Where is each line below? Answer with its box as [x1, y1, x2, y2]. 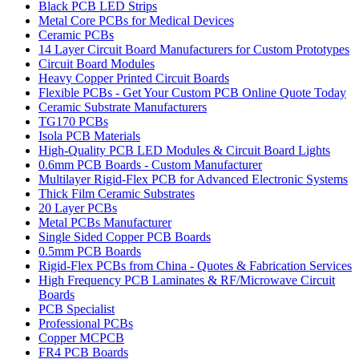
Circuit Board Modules [38, 57, 155, 71]
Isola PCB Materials [38, 129, 140, 143]
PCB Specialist [38, 302, 115, 317]
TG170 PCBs [38, 115, 108, 129]
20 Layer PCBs [38, 201, 117, 216]
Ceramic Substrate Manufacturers [38, 100, 207, 115]
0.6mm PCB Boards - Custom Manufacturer [38, 158, 262, 172]
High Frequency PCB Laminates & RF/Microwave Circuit [38, 273, 335, 288]
